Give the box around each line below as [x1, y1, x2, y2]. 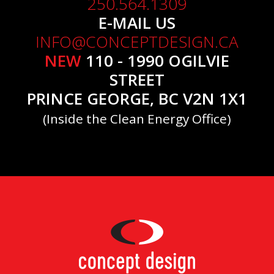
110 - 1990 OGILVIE [81, 50, 229, 72]
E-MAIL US [98, 12, 176, 34]
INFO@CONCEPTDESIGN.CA [35, 31, 239, 53]
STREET [109, 68, 165, 91]
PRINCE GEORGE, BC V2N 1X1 [27, 87, 247, 110]
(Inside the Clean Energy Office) [43, 110, 231, 128]
